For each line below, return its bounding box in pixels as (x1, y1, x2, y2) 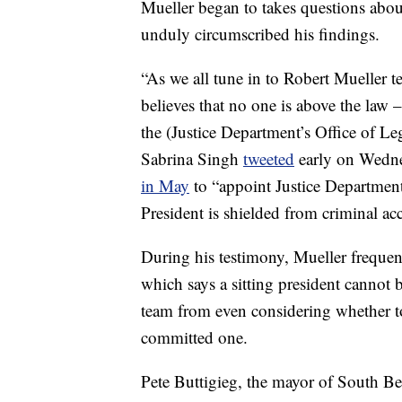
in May (141, 174, 189, 197)
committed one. (141, 326, 248, 348)
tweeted (243, 147, 294, 170)
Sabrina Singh (141, 147, 243, 170)
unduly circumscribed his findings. (141, 22, 380, 45)
